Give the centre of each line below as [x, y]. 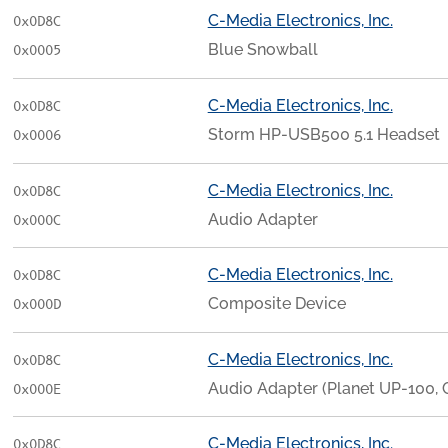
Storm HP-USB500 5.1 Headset [323, 134]
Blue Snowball [262, 50]
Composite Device [276, 304]
